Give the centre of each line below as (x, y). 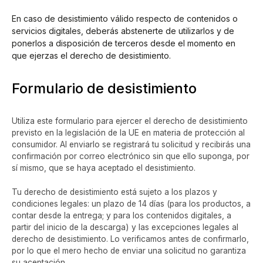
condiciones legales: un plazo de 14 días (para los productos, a (131, 204)
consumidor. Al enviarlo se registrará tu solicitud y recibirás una (131, 144)
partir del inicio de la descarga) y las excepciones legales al (125, 227)
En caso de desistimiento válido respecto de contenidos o (125, 19)
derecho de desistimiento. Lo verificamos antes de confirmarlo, (130, 239)
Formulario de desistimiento (104, 89)
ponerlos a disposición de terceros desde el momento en (124, 43)
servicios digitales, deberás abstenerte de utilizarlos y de (123, 31)
